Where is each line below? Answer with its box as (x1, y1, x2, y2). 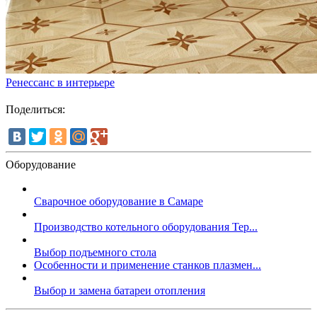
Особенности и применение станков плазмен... (34, 258, 261, 271)
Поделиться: (6, 103, 65, 115)
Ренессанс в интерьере (6, 76, 115, 88)
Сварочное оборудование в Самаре (34, 195, 203, 207)
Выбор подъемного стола (34, 246, 156, 258)
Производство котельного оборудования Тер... (34, 220, 258, 233)
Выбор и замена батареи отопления (34, 284, 205, 296)
